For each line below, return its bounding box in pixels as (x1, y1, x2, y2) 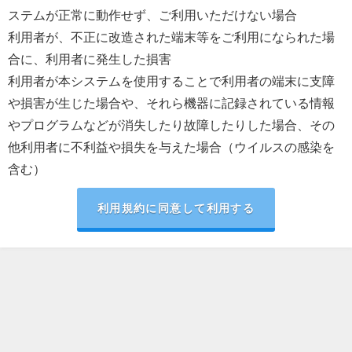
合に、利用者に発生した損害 (8, 53, 171, 65)
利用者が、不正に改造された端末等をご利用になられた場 (8, 31, 335, 43)
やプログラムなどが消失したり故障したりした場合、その (8, 119, 335, 131)
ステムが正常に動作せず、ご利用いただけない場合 (8, 9, 297, 21)
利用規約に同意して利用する (97, 202, 255, 214)
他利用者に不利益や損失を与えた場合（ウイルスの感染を (8, 141, 335, 153)
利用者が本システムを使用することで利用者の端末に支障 (8, 75, 335, 87)
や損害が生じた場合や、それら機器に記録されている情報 (8, 97, 335, 109)
